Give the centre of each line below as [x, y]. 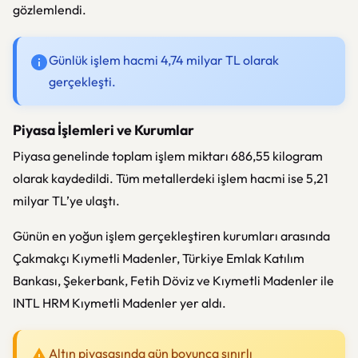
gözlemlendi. [50, 10]
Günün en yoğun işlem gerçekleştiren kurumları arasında [171, 236]
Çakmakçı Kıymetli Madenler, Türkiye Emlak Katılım [159, 258]
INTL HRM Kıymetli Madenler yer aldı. [119, 303]
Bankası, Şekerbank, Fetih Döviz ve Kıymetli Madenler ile [173, 280]
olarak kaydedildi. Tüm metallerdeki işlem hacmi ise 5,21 [171, 178]
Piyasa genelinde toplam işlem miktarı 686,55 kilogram [168, 156]
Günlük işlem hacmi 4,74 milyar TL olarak [164, 60]
